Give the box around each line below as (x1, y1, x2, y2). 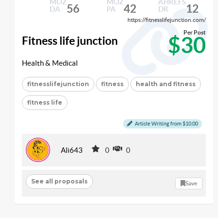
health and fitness (136, 80, 196, 88)
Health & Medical (22, 59, 78, 68)
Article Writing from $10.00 (134, 120, 198, 127)
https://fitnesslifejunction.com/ (127, 17, 206, 23)
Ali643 (61, 145, 83, 154)
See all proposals (31, 177, 88, 185)
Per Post (183, 29, 206, 36)
